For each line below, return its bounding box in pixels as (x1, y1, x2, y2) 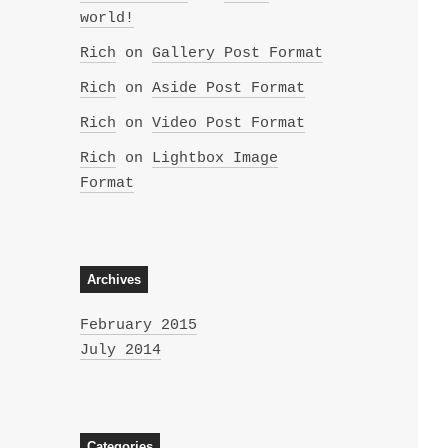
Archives (86, 271, 141, 287)
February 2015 (79, 316, 197, 334)
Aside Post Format (151, 79, 305, 97)
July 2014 (79, 341, 161, 359)
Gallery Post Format (151, 44, 323, 62)
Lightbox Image (151, 149, 278, 167)
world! (79, 9, 134, 27)
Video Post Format (151, 114, 305, 132)
